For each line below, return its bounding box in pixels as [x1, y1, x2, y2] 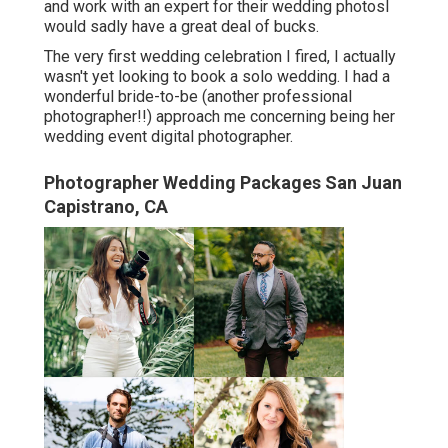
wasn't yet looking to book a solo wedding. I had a [44, 67, 390, 87]
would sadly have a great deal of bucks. [44, 17, 319, 37]
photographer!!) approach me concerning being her [44, 107, 395, 127]
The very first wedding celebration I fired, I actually [44, 47, 396, 67]
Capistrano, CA [44, 196, 168, 218]
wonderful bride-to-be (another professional [44, 87, 352, 107]
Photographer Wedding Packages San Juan [44, 172, 402, 194]
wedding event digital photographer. [44, 127, 293, 147]
